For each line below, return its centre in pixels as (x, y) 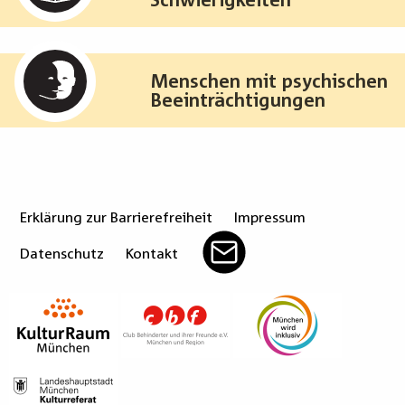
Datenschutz (62, 253)
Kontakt (152, 253)
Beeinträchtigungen (238, 99)
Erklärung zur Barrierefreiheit (116, 217)
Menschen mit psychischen (269, 80)
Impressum (270, 217)
